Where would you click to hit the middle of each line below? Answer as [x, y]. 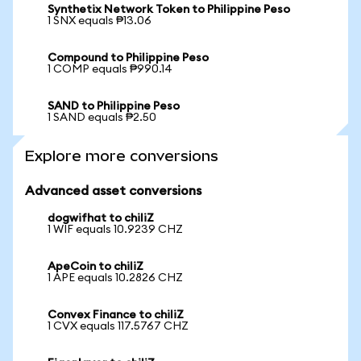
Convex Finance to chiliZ [116, 315]
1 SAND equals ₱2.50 [102, 118]
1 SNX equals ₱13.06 [100, 21]
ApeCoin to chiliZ [95, 267]
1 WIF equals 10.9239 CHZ [115, 230]
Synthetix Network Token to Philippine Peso [169, 10]
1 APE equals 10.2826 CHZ [115, 278]
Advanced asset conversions [113, 191]
